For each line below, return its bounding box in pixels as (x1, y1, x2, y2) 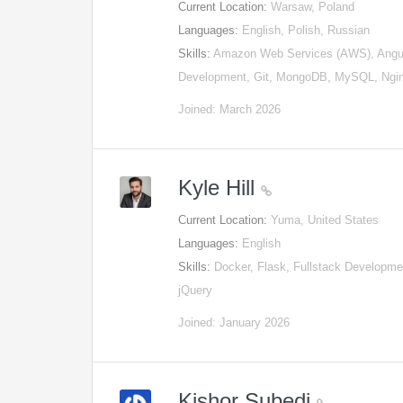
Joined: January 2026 (178, 316, 291, 329)
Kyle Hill (178, 175, 262, 200)
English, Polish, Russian (242, 23, 371, 37)
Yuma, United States (271, 213, 380, 227)
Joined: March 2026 (178, 103, 282, 116)
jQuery (178, 283, 213, 297)
